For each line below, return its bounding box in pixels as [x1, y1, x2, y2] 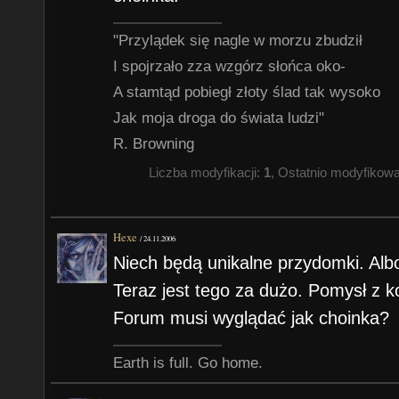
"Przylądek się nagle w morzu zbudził [113, 31, 363, 49]
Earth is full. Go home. [113, 354, 264, 371]
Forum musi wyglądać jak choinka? [113, 308, 390, 329]
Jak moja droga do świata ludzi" [113, 109, 325, 126]
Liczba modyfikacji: [148, 166, 264, 181]
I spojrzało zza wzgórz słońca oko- [113, 57, 346, 75]
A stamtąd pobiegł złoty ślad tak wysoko [113, 83, 381, 101]
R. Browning [113, 134, 195, 152]
